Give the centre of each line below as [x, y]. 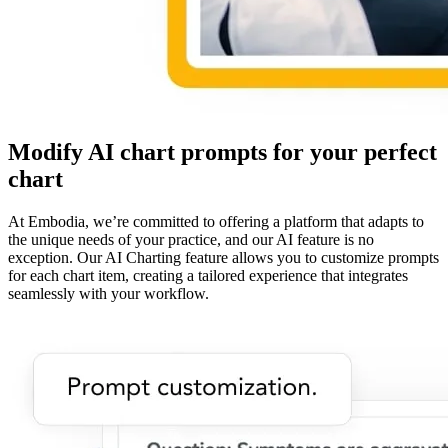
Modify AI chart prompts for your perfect [222, 151]
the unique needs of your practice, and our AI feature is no [191, 239]
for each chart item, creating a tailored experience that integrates [208, 275]
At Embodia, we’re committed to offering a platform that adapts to [216, 221]
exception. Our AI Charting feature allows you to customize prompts [223, 257]
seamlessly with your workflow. [108, 293]
